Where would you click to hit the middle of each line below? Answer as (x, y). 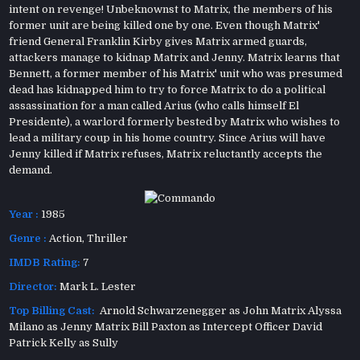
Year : (24, 214)
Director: (33, 286)
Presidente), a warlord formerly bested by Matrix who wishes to (175, 121)
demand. (31, 170)
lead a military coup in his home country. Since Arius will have (168, 137)
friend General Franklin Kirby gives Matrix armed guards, (158, 41)
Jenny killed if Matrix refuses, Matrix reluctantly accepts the (166, 153)
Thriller (108, 238)
